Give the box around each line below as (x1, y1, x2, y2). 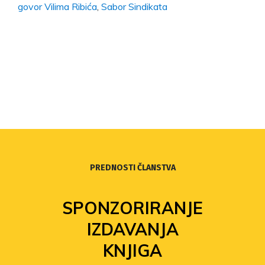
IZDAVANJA (86, 219, 179, 240)
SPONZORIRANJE (62, 198, 203, 219)
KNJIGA (103, 240, 162, 261)
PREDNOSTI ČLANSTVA (89, 163, 176, 173)
